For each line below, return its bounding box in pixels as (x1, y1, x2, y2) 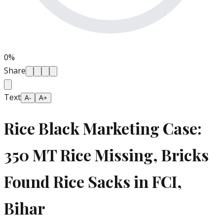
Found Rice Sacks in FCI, (4, 170, 182, 192)
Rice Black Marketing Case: (4, 117, 202, 139)
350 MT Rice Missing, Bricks (4, 144, 209, 165)
